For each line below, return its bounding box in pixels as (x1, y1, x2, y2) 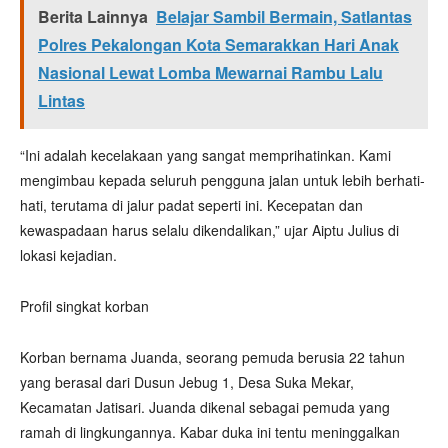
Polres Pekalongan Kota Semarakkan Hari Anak (38, 33, 399, 56)
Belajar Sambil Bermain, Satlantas (156, 5, 412, 28)
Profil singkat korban (20, 296, 149, 316)
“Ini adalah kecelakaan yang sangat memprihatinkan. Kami (20, 145, 391, 165)
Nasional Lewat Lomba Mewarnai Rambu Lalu (38, 61, 383, 84)
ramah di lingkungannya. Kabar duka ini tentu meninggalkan (20, 422, 400, 442)
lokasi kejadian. (20, 245, 117, 265)
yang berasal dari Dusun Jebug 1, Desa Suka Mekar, (20, 372, 354, 392)
